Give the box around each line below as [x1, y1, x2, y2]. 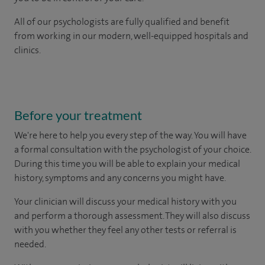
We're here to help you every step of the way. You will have [14, 129, 247, 141]
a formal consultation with [14, 143, 122, 156]
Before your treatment [14, 107, 142, 123]
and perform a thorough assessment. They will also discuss [14, 209, 250, 222]
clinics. [14, 44, 41, 56]
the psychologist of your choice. [124, 143, 251, 156]
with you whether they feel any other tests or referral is [14, 224, 237, 236]
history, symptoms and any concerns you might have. [14, 172, 226, 184]
